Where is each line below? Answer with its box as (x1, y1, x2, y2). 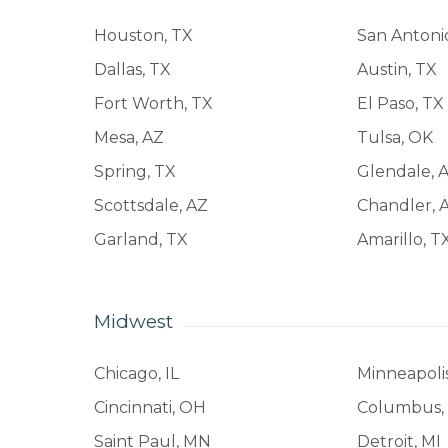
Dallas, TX (93, 59, 171, 79)
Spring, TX (93, 161, 176, 181)
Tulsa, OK (357, 127, 434, 147)
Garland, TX (93, 229, 188, 249)
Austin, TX (357, 59, 438, 79)
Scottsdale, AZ (93, 195, 208, 215)
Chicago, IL (93, 363, 179, 383)
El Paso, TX (357, 93, 445, 113)
